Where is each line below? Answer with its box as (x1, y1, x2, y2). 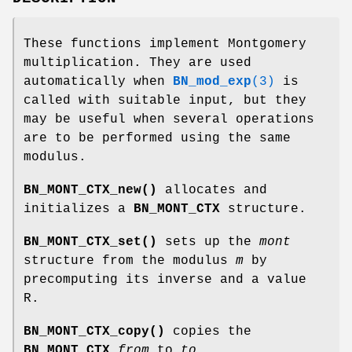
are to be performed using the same (24, 130, 291, 145)
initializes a (24, 201, 134, 216)
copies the (165, 324, 251, 339)
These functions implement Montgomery (24, 36, 306, 51)
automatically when (24, 74, 173, 89)
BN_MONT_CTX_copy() (24, 324, 165, 339)
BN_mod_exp (173, 74, 251, 89)
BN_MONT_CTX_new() (24, 182, 157, 197)
